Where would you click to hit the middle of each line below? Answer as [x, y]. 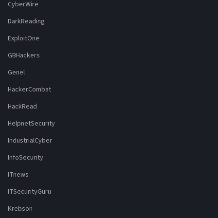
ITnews [18, 175]
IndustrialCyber [30, 141]
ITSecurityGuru [29, 192]
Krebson [20, 209]
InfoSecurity [26, 158]
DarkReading [26, 22]
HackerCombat [29, 90]
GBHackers [24, 56]
